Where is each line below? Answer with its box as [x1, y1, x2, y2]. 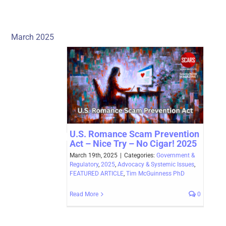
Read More [70, 191, 98, 198]
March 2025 [11, 32, 54, 42]
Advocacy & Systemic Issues [118, 161, 194, 168]
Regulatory [70, 161, 98, 168]
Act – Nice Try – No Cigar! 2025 [70, 138, 197, 149]
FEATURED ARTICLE [70, 170, 124, 178]
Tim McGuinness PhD [126, 170, 185, 178]
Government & [156, 152, 195, 159]
